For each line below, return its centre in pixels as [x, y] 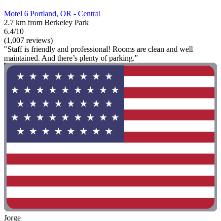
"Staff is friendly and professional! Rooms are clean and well [98, 49]
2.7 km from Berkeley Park [46, 22]
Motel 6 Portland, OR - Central [52, 13]
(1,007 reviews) [28, 40]
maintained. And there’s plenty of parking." [71, 58]
